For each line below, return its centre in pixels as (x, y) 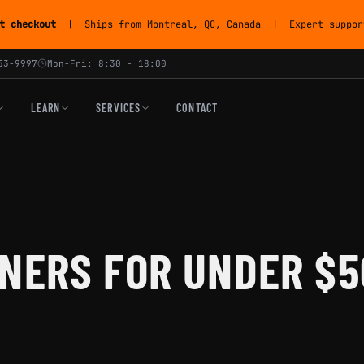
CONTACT (197, 108)
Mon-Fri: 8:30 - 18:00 (107, 63)
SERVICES (119, 108)
